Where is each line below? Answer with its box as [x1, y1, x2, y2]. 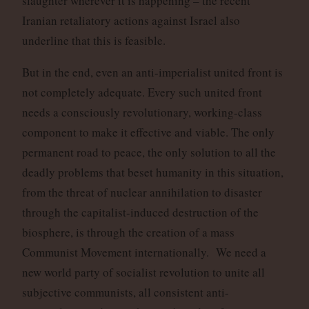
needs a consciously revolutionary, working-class [21, 103, 262, 120]
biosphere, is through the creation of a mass [21, 223, 235, 240]
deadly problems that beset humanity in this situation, [21, 163, 283, 180]
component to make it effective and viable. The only [21, 123, 275, 140]
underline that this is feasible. [21, 32, 166, 48]
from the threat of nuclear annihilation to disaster [21, 183, 262, 200]
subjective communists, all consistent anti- [21, 283, 229, 300]
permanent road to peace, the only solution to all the [21, 143, 276, 160]
